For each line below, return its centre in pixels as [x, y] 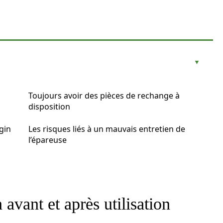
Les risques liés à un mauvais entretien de [107, 129]
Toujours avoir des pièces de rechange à [104, 96]
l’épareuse [48, 140]
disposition [49, 107]
